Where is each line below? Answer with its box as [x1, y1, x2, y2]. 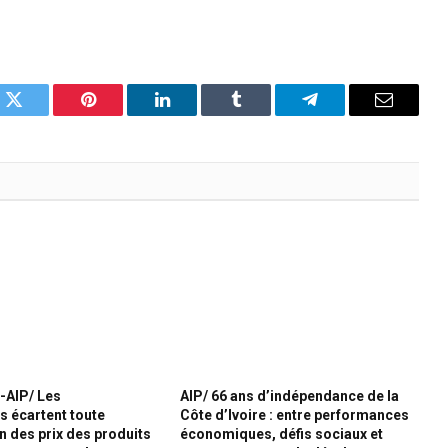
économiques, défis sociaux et [179, 426, 383, 443]
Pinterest [86, 105, 150, 124]
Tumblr [234, 105, 288, 124]
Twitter [12, 105, 65, 124]
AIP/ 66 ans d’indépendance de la [179, 388, 399, 405]
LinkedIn [160, 105, 227, 124]
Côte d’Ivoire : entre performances [179, 407, 409, 424]
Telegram [308, 105, 377, 124]
